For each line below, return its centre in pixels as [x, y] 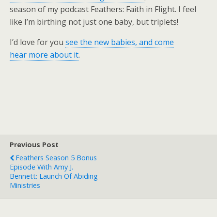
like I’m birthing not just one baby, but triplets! [94, 22]
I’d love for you [38, 42]
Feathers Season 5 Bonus [56, 158]
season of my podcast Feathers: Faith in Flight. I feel [103, 9]
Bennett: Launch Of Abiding [54, 176]
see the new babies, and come [120, 42]
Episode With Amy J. [41, 167]
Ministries [25, 185]
